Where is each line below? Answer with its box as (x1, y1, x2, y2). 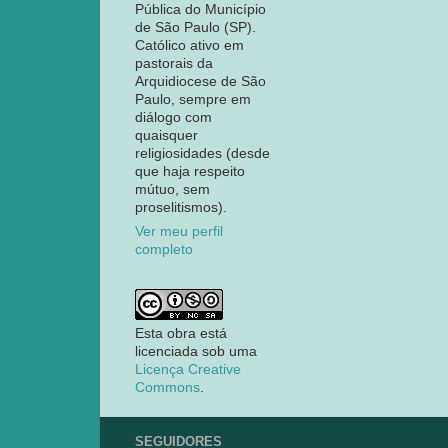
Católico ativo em (135, 37, 244, 53)
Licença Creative (135, 362, 241, 378)
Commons (135, 380, 200, 396)
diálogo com (135, 109, 212, 125)
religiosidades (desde (135, 145, 270, 161)
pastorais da (135, 55, 213, 71)
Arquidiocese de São (135, 73, 266, 89)
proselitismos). (135, 199, 227, 215)
